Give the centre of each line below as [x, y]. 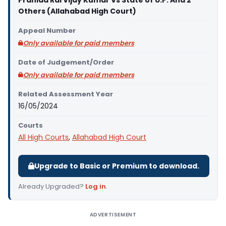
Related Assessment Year [66, 94]
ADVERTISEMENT [113, 215]
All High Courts [43, 137]
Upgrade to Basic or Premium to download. [117, 166]
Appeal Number [47, 31]
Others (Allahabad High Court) [77, 11]
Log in [96, 186]
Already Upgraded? [52, 186]
